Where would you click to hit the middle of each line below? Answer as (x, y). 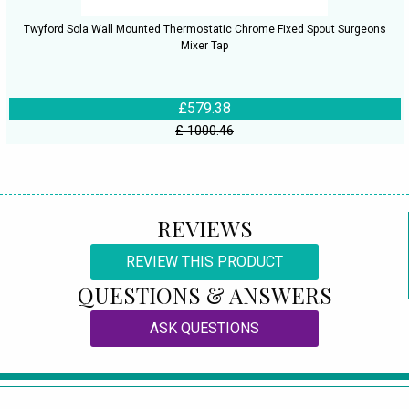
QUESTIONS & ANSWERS (204, 295)
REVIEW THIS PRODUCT (204, 262)
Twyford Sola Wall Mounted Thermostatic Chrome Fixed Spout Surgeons (204, 30)
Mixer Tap (204, 46)
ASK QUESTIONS (204, 328)
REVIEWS (204, 228)
